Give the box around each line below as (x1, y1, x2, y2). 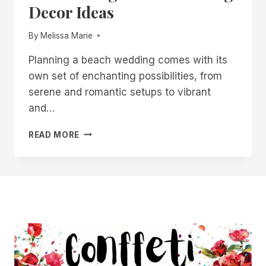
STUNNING (79, 139, 128, 149)
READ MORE (28, 129, 80, 140)
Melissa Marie (40, 30, 93, 40)
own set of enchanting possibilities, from (28, 69, 222, 82)
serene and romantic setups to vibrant (28, 85, 211, 98)
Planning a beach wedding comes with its (28, 53, 227, 66)
